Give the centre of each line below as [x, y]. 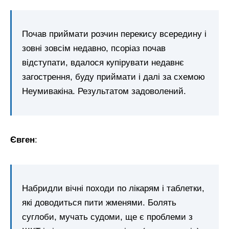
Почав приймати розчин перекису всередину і [114, 34]
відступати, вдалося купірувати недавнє [103, 63]
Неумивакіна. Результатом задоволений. [104, 91]
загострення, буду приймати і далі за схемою [113, 77]
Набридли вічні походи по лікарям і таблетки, [113, 188]
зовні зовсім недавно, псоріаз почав [94, 49]
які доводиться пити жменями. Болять [99, 202]
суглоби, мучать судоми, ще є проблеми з [107, 217]
